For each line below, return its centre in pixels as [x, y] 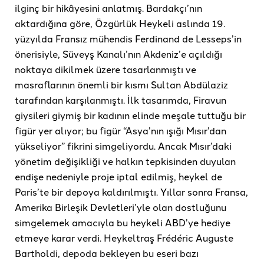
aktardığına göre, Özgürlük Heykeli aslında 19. [120, 23]
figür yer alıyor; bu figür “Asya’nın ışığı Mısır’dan [121, 131]
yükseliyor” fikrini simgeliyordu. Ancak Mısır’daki [123, 146]
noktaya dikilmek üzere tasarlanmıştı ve [105, 69]
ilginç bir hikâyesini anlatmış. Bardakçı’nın [108, 8]
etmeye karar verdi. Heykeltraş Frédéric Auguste [124, 238]
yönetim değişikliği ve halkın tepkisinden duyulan [125, 161]
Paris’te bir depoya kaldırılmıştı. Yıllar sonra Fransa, [131, 192]
